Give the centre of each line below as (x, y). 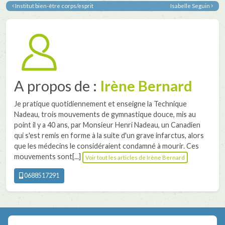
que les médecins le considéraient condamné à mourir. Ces (106, 146)
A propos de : (57, 86)
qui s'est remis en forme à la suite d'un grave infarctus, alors (109, 136)
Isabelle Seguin (191, 6)
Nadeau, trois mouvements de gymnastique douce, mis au (105, 115)
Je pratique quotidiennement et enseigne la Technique (100, 104)
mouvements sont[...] (48, 157)
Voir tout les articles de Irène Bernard (135, 157)
